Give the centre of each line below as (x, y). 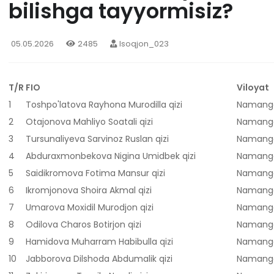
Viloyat (253, 88)
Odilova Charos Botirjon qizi (83, 225)
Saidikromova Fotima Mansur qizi (95, 173)
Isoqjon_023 (144, 44)
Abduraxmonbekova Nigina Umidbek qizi (111, 156)
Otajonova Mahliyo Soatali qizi (89, 122)
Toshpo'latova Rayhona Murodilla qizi (104, 105)
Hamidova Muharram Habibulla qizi (99, 242)
